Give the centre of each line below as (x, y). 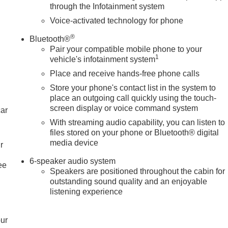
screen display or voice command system (124, 108)
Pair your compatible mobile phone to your (126, 49)
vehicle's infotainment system (103, 59)
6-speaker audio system (73, 161)
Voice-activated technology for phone (117, 20)
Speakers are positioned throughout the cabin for (138, 171)
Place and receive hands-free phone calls (125, 73)
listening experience (87, 191)
